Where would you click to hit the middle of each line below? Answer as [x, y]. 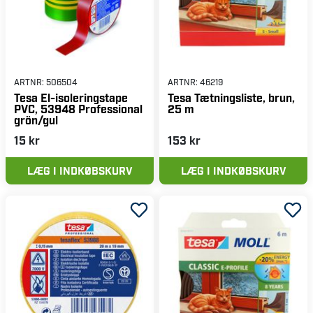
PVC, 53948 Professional [78, 108]
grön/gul [36, 119]
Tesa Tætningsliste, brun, [231, 97]
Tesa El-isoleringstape [71, 97]
